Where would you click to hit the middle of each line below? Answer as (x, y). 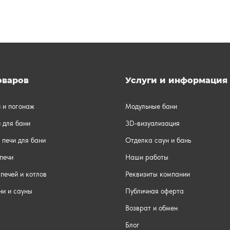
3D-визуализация (152, 123)
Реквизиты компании (158, 174)
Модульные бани (151, 106)
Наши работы (147, 157)
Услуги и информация (176, 80)
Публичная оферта (155, 191)
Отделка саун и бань (158, 140)
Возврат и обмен (151, 208)
